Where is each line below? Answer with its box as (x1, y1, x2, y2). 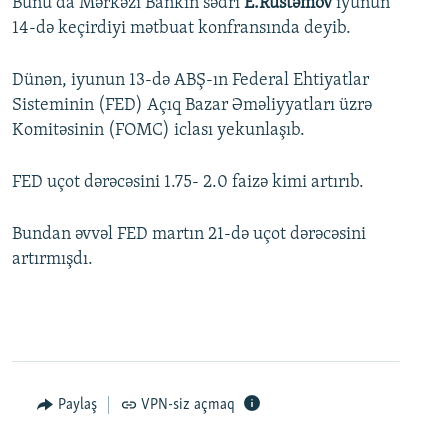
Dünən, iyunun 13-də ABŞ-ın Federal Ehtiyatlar (12, 70, 369, 90)
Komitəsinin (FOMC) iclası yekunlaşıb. (12, 120, 305, 140)
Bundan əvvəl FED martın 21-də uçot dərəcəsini (12, 224, 366, 244)
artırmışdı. (12, 249, 93, 269)
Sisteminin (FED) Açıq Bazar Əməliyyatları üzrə (12, 95, 372, 115)
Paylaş (57, 396, 97, 413)
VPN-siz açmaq (141, 396, 235, 413)
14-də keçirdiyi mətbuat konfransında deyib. (12, 18, 351, 38)
